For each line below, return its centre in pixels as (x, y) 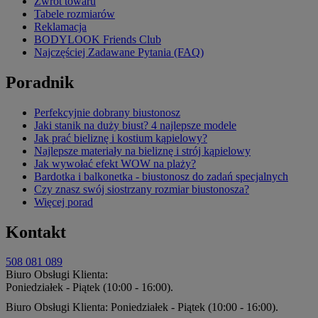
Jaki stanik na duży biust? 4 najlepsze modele (135, 125)
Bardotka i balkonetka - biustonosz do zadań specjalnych (161, 176)
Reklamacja (60, 26)
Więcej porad (64, 202)
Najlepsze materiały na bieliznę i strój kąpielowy (142, 150)
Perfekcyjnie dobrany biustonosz (107, 112)
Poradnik (40, 82)
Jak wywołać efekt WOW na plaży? (115, 163)
